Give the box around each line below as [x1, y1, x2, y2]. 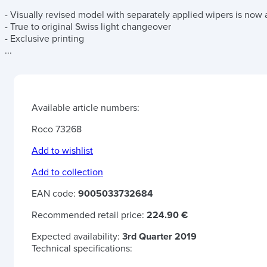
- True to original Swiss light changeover [5, 21, 171, 33]
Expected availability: [32, 231, 122, 243]
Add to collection [32, 166, 103, 178]
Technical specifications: [32, 243, 132, 254]
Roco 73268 [32, 123, 82, 135]
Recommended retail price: [32, 209, 147, 221]
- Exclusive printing [5, 33, 84, 45]
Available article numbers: [32, 102, 139, 114]
